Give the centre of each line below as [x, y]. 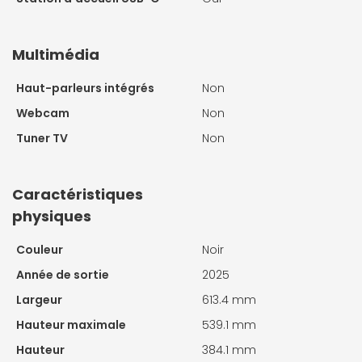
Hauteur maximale [71, 324]
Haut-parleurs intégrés [85, 88]
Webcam [43, 113]
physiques [52, 216]
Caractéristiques [78, 194]
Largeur [39, 299]
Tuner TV [42, 138]
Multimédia [56, 54]
